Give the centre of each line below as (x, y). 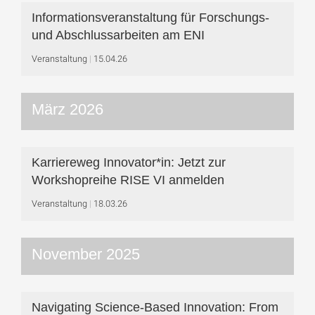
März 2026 (67, 109)
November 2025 (86, 254)
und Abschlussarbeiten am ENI (118, 35)
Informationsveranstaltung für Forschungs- (150, 18)
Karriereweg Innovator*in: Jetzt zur (129, 162)
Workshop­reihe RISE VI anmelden (128, 180)
